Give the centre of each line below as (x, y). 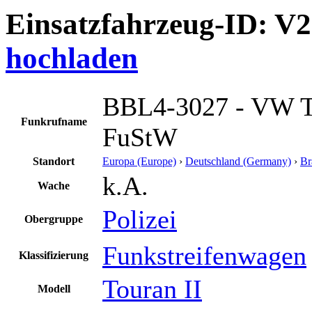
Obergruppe (54, 219)
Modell (54, 288)
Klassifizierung (54, 255)
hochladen (72, 58)
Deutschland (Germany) (238, 161)
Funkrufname (54, 121)
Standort (54, 161)
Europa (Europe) (139, 161)
